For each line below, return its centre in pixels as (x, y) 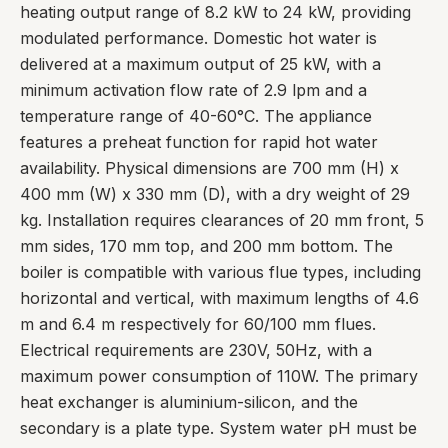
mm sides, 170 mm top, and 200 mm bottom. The (206, 246)
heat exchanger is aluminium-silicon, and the (189, 402)
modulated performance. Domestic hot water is (198, 38)
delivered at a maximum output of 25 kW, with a (200, 64)
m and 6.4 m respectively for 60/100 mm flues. (198, 324)
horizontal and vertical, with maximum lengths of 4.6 (219, 298)
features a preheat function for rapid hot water (199, 142)
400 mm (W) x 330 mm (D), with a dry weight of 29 (215, 194)
